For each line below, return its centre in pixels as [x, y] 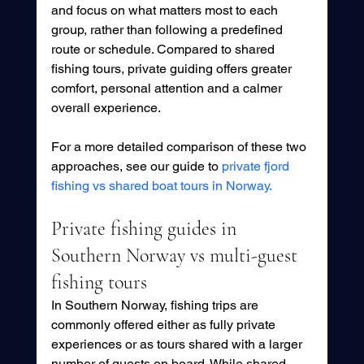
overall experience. [106, 107]
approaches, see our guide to [136, 166]
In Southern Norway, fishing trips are [156, 305]
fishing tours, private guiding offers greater [173, 68]
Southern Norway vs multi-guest [176, 255]
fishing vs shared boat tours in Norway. [161, 185]
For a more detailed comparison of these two [180, 146]
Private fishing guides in [146, 228]
